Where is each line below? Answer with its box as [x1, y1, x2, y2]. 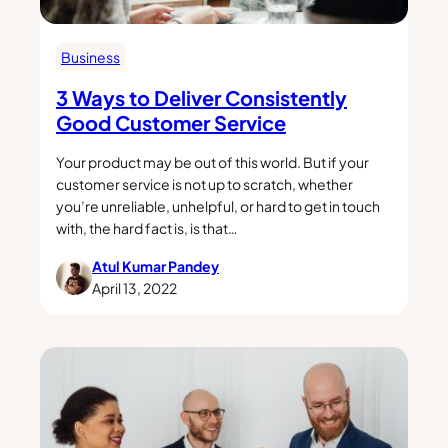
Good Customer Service [56, 109, 286, 135]
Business [61, 48, 120, 67]
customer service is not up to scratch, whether [56, 175, 353, 194]
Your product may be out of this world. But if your [56, 153, 369, 172]
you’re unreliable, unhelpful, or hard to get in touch [56, 197, 380, 216]
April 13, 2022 [92, 279, 177, 298]
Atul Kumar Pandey [92, 257, 219, 276]
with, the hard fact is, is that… [56, 219, 238, 238]
